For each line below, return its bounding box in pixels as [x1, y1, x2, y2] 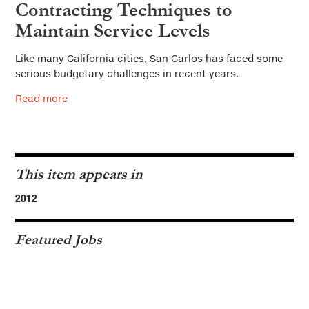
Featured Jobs [15, 231, 102, 248]
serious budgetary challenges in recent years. [15, 67, 239, 79]
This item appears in [15, 166, 143, 182]
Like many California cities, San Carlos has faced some [15, 52, 283, 64]
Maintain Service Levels [15, 19, 210, 41]
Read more [15, 92, 68, 104]
